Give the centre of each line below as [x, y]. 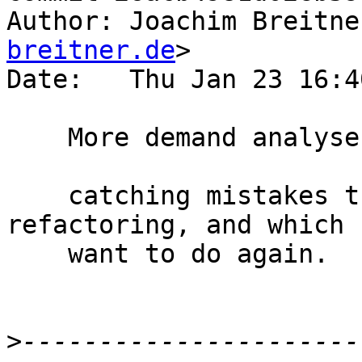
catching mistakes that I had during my [37, 196]
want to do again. [37, 254]
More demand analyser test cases [37, 138]
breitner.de [91, 51]
